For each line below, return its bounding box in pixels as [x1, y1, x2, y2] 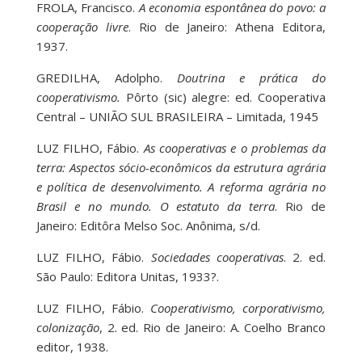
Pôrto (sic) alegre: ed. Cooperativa [120, 89, 326, 106]
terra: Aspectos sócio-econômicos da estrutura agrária [36, 159, 326, 176]
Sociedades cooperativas [150, 249, 284, 266]
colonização [36, 319, 99, 336]
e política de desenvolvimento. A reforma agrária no [36, 179, 326, 196]
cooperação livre [36, 19, 128, 36]
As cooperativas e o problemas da [143, 140, 326, 157]
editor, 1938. [36, 339, 108, 356]
